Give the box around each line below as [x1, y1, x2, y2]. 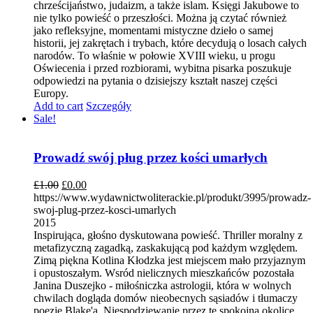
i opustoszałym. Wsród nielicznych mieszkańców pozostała [34, 267, 294, 279]
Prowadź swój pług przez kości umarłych [34, 150, 268, 166]
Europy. [34, 87, 68, 99]
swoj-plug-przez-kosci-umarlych [34, 204, 176, 216]
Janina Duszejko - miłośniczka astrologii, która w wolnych [34, 279, 291, 291]
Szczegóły [86, 99, 131, 112]
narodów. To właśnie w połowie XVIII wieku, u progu [34, 49, 275, 61]
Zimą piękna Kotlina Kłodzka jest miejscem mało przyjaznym [34, 254, 305, 266]
